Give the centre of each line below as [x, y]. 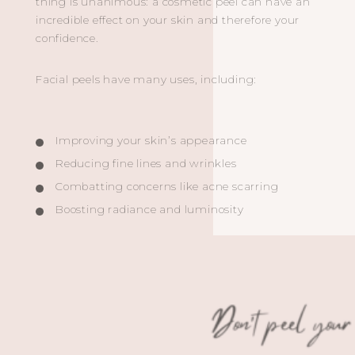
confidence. [67, 38]
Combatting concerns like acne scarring [167, 186]
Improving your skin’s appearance [151, 140]
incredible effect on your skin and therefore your [168, 19]
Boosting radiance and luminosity [150, 209]
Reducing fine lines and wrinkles [146, 163]
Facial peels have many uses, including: [147, 79]
